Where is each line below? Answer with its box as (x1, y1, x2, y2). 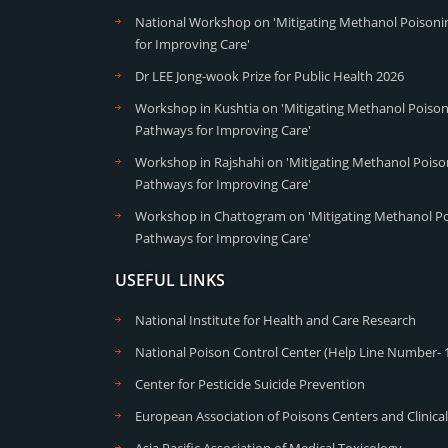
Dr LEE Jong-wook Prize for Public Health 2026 (135, 66, 404, 85)
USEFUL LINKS (115, 268, 225, 291)
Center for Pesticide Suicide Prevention (135, 374, 365, 393)
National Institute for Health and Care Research (135, 310, 416, 329)
